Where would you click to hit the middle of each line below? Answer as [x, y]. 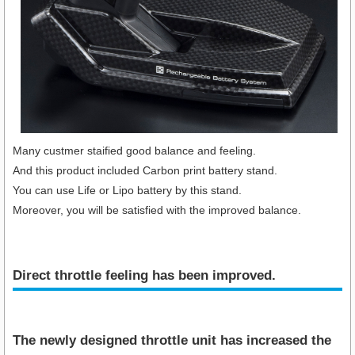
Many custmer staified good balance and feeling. [134, 150]
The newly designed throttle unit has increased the [172, 341]
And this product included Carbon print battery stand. [145, 170]
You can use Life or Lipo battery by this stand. [129, 190]
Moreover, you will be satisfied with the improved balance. [157, 210]
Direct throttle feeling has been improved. [144, 275]
